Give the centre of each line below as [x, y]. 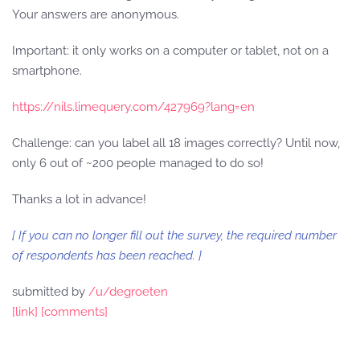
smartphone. [47, 71]
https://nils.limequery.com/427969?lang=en [133, 107]
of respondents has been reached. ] [107, 256]
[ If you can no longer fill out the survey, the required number [174, 235]
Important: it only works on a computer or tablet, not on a [170, 51]
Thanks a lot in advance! [79, 199]
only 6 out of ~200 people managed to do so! [138, 163]
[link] [25, 312]
